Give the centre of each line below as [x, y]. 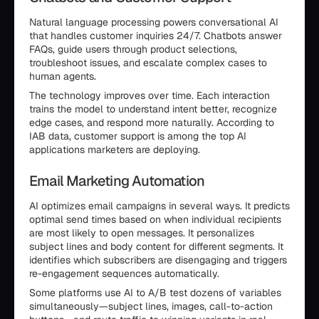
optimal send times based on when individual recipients [155, 219]
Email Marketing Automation [117, 181]
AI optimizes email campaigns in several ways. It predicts [159, 206]
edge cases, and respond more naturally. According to [152, 122]
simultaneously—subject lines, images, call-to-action [151, 306]
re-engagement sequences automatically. [124, 273]
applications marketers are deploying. [115, 150]
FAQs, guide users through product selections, [133, 49]
